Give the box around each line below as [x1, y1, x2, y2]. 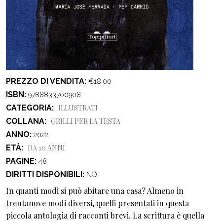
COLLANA [6, 116, 44, 126]
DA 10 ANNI [28, 143, 65, 153]
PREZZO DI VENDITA [6, 76, 84, 86]
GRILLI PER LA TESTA [51, 116, 120, 126]
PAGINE [6, 156, 35, 166]
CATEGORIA [6, 103, 52, 113]
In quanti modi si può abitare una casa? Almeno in [6, 185, 184, 196]
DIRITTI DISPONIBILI [6, 170, 82, 180]
